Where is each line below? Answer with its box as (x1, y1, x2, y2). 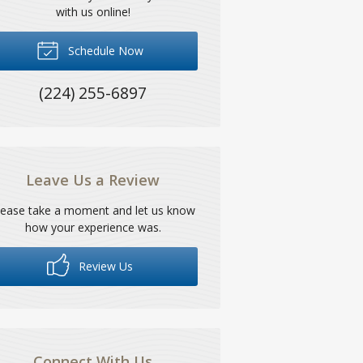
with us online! (55, 3, 130, 19)
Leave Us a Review (26, 169, 160, 190)
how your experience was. (24, 219, 161, 235)
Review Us (75, 258, 134, 274)
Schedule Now (65, 42, 144, 58)
